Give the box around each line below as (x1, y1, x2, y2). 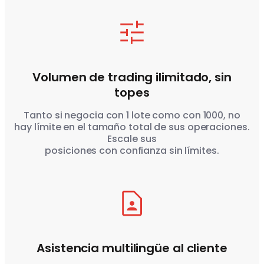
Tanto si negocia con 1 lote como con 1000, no (24, 108, 240, 123)
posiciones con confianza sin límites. (45, 144, 219, 158)
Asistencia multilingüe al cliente (37, 240, 227, 257)
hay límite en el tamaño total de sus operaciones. (14, 120, 250, 134)
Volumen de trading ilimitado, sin (32, 69, 232, 86)
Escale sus (107, 132, 157, 146)
